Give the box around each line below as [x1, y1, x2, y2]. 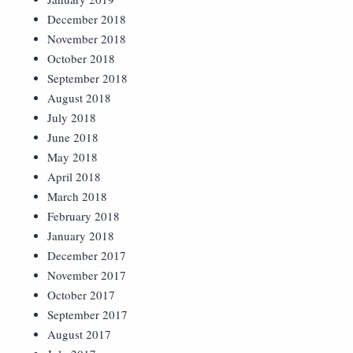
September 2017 [47, 307, 128, 322]
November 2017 [47, 267, 126, 283]
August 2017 [47, 326, 111, 342]
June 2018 [47, 129, 98, 145]
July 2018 [47, 110, 96, 125]
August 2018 [47, 90, 111, 106]
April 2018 [47, 169, 101, 184]
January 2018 [47, 228, 114, 243]
